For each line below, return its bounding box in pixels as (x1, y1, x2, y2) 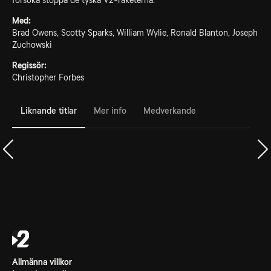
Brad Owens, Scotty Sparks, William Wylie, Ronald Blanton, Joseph (12, 28, 258, 38)
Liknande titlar (21, 105, 77, 116)
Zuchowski (12, 40, 52, 50)
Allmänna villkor (12, 257, 72, 267)
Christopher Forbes (12, 73, 84, 82)
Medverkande (143, 105, 196, 116)
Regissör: (12, 60, 47, 70)
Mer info (94, 105, 126, 116)
